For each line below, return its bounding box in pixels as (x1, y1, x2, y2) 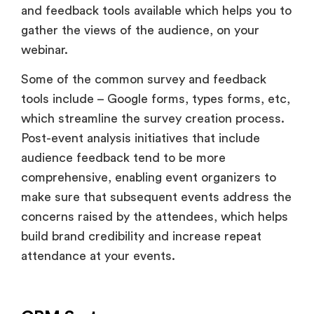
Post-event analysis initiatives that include (21, 132, 260, 145)
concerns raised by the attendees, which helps (21, 210, 288, 224)
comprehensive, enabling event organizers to (21, 171, 276, 184)
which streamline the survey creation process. (21, 112, 285, 125)
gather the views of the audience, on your (21, 24, 259, 37)
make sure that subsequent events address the (21, 191, 292, 204)
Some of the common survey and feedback (21, 73, 266, 86)
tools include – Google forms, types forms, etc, (21, 93, 290, 106)
